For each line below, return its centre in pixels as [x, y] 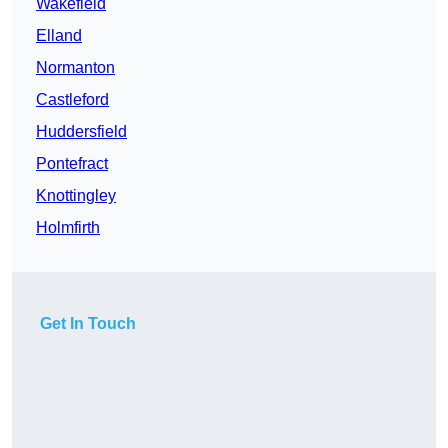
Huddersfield [81, 132]
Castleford [72, 100]
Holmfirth [68, 228]
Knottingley [76, 196]
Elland [59, 36]
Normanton [75, 68]
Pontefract [72, 164]
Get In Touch [88, 324]
